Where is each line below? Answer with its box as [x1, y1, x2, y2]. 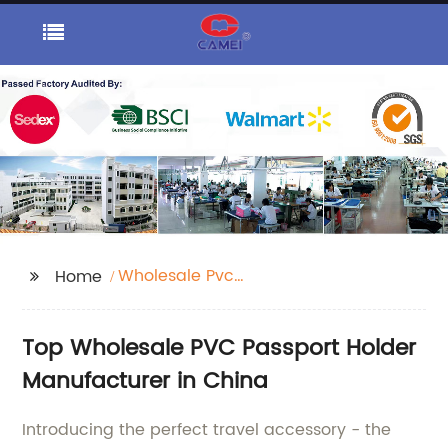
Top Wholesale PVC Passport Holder [22, 330, 417, 368]
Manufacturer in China [22, 363, 269, 401]
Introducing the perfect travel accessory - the [22, 417, 392, 444]
